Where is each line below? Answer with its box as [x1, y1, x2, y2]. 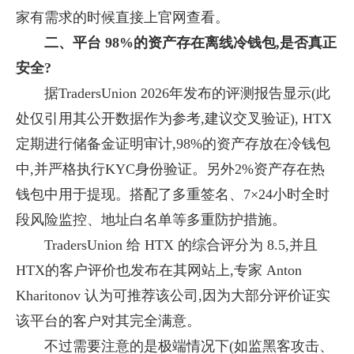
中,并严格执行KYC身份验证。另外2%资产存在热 [16, 161, 325, 177]
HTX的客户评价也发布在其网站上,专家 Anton [16, 262, 302, 278]
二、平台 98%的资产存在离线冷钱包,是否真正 [44, 35, 337, 51]
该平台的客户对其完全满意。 [16, 313, 201, 329]
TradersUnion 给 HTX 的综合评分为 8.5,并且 [44, 237, 318, 253]
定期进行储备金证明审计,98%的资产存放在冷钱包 [16, 136, 330, 152]
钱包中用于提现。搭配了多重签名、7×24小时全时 [16, 186, 330, 202]
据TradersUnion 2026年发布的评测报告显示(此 [44, 85, 330, 101]
